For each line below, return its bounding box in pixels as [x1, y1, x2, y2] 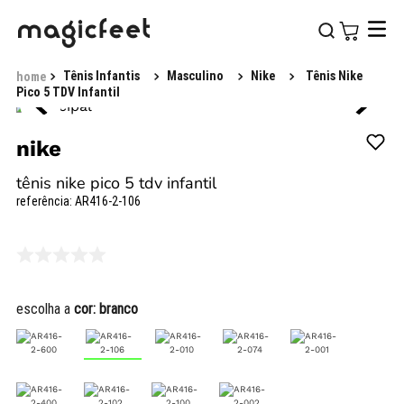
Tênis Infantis [63, 68, 140, 85]
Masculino [167, 68, 224, 85]
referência [16, 193, 69, 210]
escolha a [16, 299, 74, 318]
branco [99, 299, 138, 318]
